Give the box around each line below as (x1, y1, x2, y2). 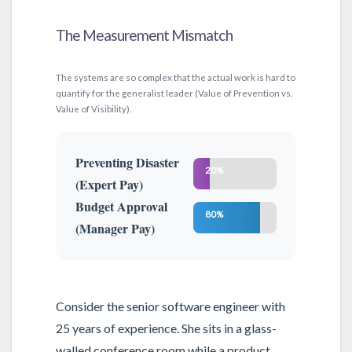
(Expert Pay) (75, 175, 144, 194)
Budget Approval (75, 197, 168, 216)
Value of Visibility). (55, 103, 131, 114)
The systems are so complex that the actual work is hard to (55, 71, 295, 82)
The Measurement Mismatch (55, 25, 233, 44)
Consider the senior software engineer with (55, 298, 285, 313)
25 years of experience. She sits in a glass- (55, 320, 277, 335)
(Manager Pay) (75, 219, 156, 238)
